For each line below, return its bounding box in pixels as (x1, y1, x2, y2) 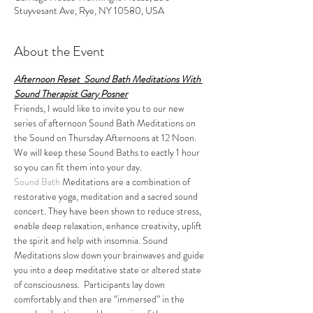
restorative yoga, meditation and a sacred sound (14, 189, 200, 203)
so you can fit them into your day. (14, 160, 142, 174)
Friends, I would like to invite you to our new (14, 101, 186, 115)
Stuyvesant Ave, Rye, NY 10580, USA (14, 3, 164, 17)
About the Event (14, 41, 105, 61)
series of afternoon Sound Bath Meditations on (14, 116, 198, 130)
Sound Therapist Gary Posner (14, 87, 128, 101)
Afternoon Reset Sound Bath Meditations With (14, 72, 203, 86)
